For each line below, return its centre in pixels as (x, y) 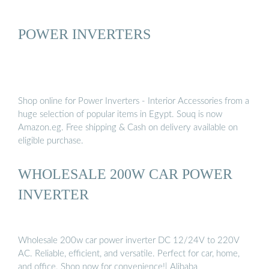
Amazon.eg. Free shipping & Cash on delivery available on (128, 127)
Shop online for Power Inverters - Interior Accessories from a (134, 101)
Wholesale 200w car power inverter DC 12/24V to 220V (129, 241)
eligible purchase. (51, 141)
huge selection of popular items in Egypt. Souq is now (120, 114)
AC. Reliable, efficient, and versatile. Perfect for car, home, (129, 254)
